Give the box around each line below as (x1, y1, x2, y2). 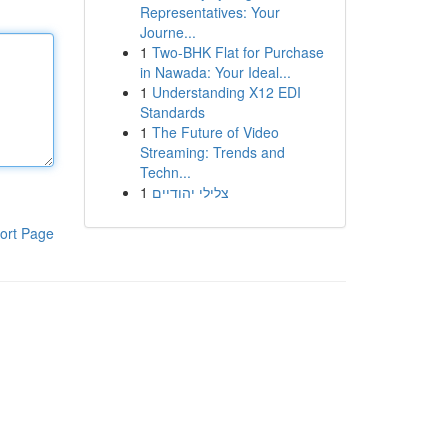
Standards (139, 102, 205, 122)
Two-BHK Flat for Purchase (151, 42, 324, 62)
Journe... (139, 22, 196, 42)
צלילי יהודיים (151, 182, 229, 202)
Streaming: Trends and (139, 142, 285, 162)
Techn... (139, 162, 191, 182)
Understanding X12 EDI (151, 82, 301, 102)
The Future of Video (151, 122, 279, 142)
